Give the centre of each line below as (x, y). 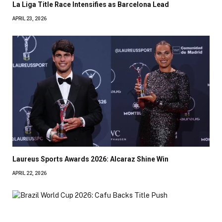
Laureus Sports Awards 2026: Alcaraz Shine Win (90, 159)
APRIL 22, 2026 (29, 173)
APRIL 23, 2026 (29, 19)
